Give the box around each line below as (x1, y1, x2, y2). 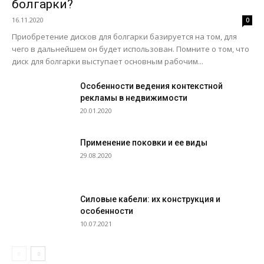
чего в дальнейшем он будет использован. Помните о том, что (12, 44, 249, 54)
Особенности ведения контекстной (80, 81, 223, 91)
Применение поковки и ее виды (80, 138, 207, 147)
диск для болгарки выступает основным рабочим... (12, 56, 203, 67)
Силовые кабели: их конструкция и (80, 194, 220, 204)
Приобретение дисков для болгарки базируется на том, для (12, 31, 237, 42)
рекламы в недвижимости (80, 93, 187, 103)
